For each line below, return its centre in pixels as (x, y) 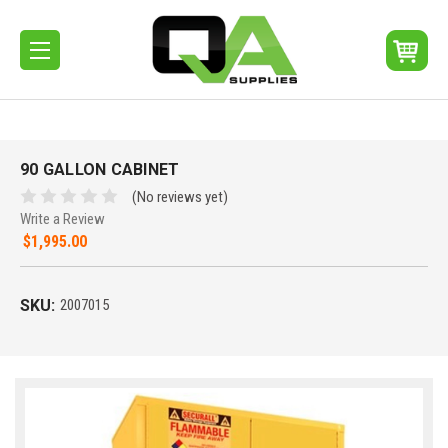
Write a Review (62, 218)
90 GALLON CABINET (100, 170)
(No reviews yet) (180, 196)
